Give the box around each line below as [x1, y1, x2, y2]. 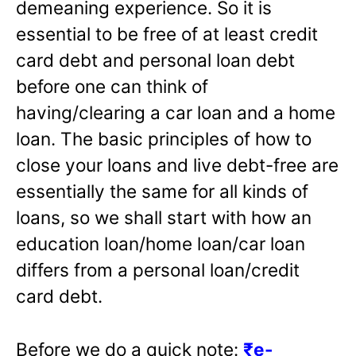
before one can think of [16, 75, 208, 97]
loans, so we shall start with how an [16, 206, 311, 228]
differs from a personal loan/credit [16, 258, 300, 281]
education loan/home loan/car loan [16, 232, 305, 254]
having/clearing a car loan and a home [16, 101, 335, 123]
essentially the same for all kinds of [16, 180, 308, 202]
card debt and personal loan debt [16, 48, 295, 71]
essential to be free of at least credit [16, 22, 318, 44]
